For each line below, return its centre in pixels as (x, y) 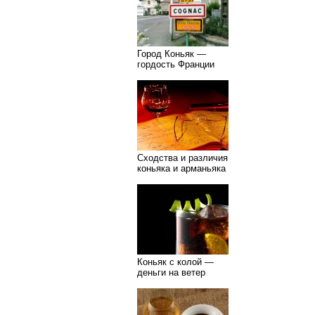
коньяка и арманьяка (181, 168)
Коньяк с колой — (175, 262)
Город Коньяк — (172, 54)
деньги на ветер (171, 272)
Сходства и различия (182, 158)
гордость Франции (176, 64)
